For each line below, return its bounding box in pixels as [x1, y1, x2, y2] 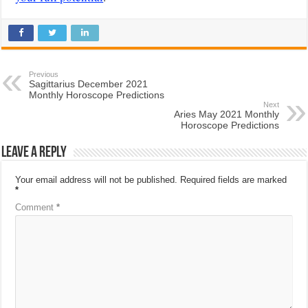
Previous [29, 69, 59, 78]
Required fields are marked [180, 174, 287, 185]
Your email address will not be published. [15, 174, 178, 185]
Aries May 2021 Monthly [173, 108, 279, 120]
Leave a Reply [1, 144, 67, 161]
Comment [15, 201, 57, 212]
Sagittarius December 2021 [29, 78, 148, 89]
